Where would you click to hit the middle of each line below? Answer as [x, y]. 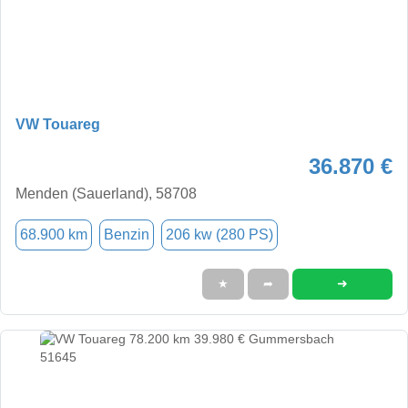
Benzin [127, 234]
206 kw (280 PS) [219, 234]
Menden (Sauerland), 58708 [106, 193]
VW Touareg [58, 124]
